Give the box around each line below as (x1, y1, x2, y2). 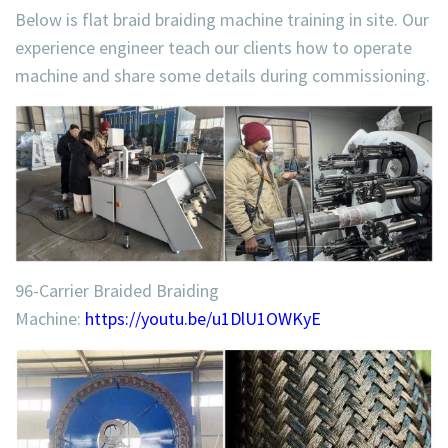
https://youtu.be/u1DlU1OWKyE (85, 307, 321, 331)
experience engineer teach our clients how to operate (15, 35, 412, 59)
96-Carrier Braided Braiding (15, 279, 219, 303)
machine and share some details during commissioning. (15, 63, 430, 87)
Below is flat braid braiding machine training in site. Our (15, 7, 429, 31)
